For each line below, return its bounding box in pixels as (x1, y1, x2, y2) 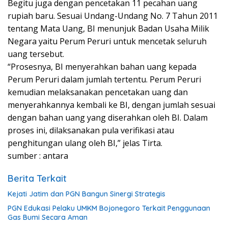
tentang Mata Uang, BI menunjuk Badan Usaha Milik (8, 23, 209, 34)
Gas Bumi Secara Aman (8, 213, 88, 222)
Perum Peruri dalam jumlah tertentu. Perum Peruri (8, 74, 201, 85)
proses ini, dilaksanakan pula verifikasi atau (8, 125, 174, 136)
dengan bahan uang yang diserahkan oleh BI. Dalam (8, 112, 208, 123)
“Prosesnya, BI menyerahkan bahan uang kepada (8, 61, 196, 72)
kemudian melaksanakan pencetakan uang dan (8, 87, 188, 98)
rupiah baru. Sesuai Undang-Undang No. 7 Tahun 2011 (8, 10, 218, 21)
